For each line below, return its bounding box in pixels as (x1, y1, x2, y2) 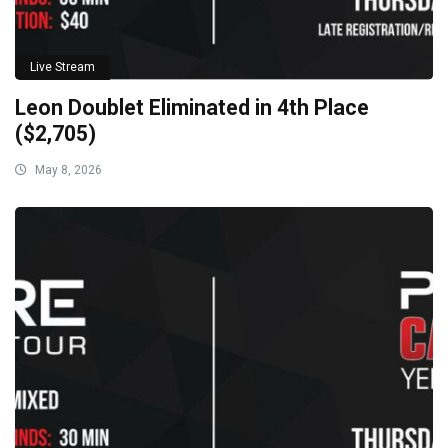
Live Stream (30, 59, 95, 74)
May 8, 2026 (32, 162, 102, 177)
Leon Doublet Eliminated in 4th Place (15, 94, 369, 120)
